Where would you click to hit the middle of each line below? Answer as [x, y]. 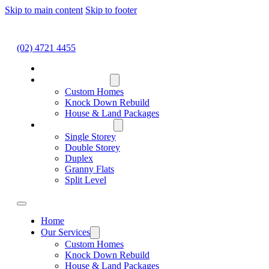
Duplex [79, 158]
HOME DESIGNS [77, 125]
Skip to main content [44, 10]
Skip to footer [111, 10]
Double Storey [92, 147]
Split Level [86, 180]
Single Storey [90, 137]
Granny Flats [89, 169]
